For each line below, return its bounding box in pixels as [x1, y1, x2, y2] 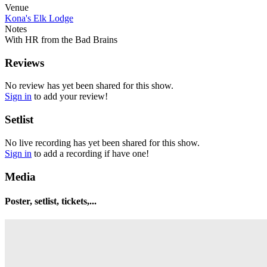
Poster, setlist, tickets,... [5, 195, 97, 206]
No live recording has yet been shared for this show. [5, 137, 200, 148]
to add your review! [32, 91, 108, 102]
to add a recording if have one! [32, 148, 149, 159]
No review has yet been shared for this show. [5, 80, 173, 91]
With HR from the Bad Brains [5, 35, 117, 45]
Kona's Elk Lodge [5, 13, 73, 24]
